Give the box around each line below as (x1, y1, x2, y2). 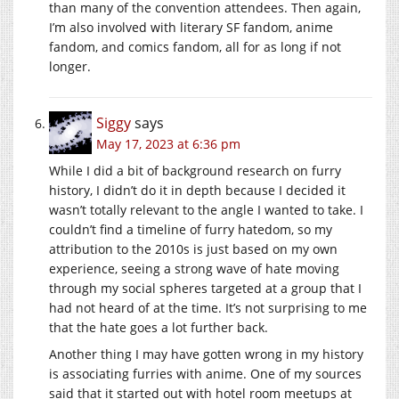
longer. (49, 57, 91, 75)
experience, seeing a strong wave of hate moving (49, 259, 339, 277)
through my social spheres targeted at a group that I (49, 279, 362, 297)
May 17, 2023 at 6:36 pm (96, 134, 240, 152)
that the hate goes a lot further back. (49, 318, 268, 336)
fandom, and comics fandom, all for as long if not (49, 37, 341, 55)
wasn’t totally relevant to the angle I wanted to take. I (49, 200, 363, 218)
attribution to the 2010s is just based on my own (49, 240, 338, 257)
